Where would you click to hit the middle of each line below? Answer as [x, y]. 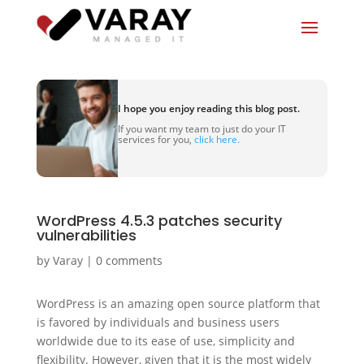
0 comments [129, 260]
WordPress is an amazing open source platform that [178, 303]
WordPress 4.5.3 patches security [159, 221]
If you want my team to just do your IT [201, 128]
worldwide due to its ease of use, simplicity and [165, 341]
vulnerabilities [86, 235]
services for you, [156, 139]
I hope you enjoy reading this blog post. [208, 108]
